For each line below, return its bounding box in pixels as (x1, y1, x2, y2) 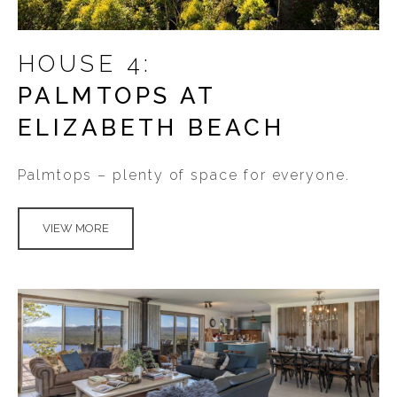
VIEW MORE (43, 222, 109, 235)
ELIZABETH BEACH (18, 114, 285, 141)
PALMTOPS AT (18, 82, 216, 109)
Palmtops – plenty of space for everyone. (18, 167, 350, 183)
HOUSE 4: (18, 51, 152, 77)
